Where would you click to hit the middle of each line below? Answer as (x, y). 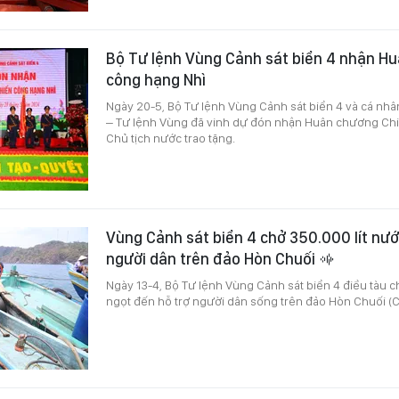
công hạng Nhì (156, 79)
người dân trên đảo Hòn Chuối (212, 258)
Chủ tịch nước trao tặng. (171, 138)
